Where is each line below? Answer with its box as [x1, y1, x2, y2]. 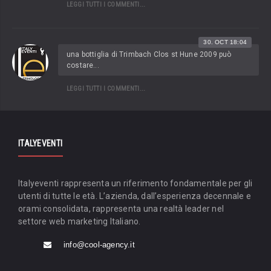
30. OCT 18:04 [203, 39, 247, 46]
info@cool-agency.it [64, 240, 135, 249]
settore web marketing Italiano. [18, 216, 141, 226]
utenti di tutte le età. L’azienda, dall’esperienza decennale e [18, 191, 252, 201]
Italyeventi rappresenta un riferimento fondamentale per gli [18, 178, 253, 188]
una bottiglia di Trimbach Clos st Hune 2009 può [67, 50, 232, 59]
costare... [67, 61, 99, 70]
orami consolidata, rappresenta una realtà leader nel [18, 203, 224, 214]
